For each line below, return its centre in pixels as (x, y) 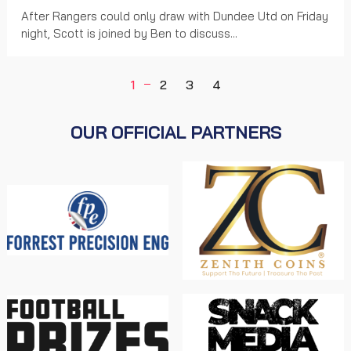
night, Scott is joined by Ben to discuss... (129, 34)
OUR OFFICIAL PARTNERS (175, 133)
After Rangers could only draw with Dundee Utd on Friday (175, 16)
